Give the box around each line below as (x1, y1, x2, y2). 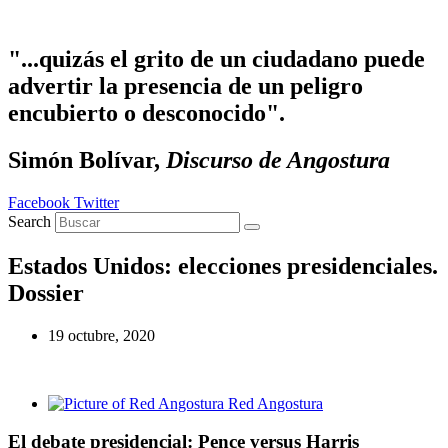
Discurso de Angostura (166, 146, 390, 173)
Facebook (8, 193, 70, 211)
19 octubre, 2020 (48, 326, 155, 344)
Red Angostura (228, 394, 323, 412)
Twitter (74, 193, 119, 211)
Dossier (8, 279, 84, 306)
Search (8, 212, 51, 230)
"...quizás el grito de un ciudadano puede (8, 45, 425, 72)
